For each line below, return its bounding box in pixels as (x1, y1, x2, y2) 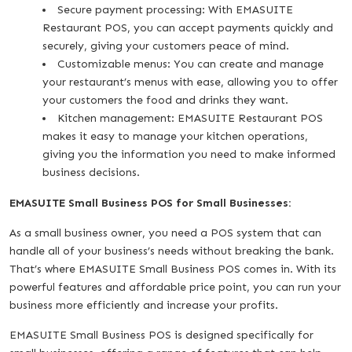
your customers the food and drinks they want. (42, 93, 288, 107)
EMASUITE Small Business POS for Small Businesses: (9, 196, 291, 210)
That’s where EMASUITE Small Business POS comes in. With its (9, 262, 336, 276)
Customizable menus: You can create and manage (57, 57, 324, 71)
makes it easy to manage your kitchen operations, (42, 129, 308, 143)
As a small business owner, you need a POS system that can (9, 225, 321, 240)
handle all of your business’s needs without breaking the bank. (9, 244, 334, 258)
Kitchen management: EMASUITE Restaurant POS (57, 111, 323, 125)
